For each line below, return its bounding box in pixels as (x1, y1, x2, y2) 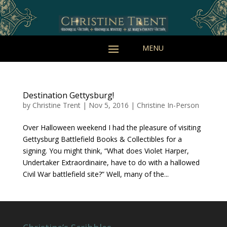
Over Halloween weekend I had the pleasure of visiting (22, 123, 201, 133)
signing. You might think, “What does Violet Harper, (22, 146, 189, 156)
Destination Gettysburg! (22, 90, 114, 101)
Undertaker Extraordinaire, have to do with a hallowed (22, 158, 200, 168)
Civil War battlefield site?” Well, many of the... (22, 169, 169, 179)
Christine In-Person (136, 100, 199, 110)
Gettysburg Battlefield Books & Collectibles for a (22, 134, 182, 144)
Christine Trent (32, 100, 81, 110)
